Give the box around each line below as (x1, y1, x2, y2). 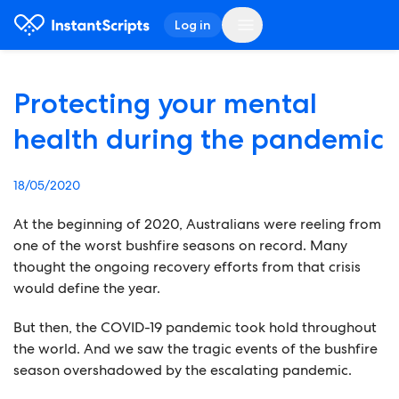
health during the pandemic (13, 122, 384, 156)
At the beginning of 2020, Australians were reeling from (13, 215, 381, 233)
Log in (174, 17, 211, 33)
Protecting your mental (13, 86, 317, 120)
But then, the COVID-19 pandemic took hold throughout (13, 318, 377, 337)
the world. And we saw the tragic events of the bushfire (13, 339, 378, 358)
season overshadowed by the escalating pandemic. (13, 361, 352, 379)
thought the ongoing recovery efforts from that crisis (13, 257, 361, 276)
